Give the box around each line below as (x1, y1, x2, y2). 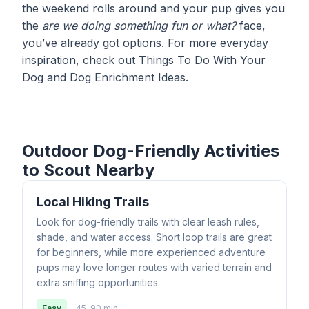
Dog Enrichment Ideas (70, 70, 186, 84)
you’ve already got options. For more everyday (22, 36, 268, 50)
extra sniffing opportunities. (37, 277, 160, 288)
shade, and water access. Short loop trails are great (37, 231, 272, 243)
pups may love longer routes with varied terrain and (37, 261, 272, 273)
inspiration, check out (22, 53, 139, 67)
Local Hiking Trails (37, 195, 149, 209)
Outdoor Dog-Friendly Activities (22, 141, 279, 161)
